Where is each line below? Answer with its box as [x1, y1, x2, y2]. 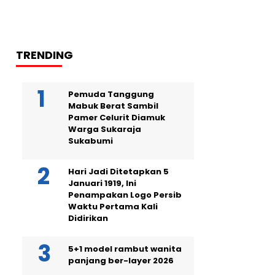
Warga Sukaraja [68, 123, 141, 135]
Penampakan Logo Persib [68, 189, 182, 201]
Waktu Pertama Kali [68, 201, 158, 212]
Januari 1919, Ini [68, 177, 136, 189]
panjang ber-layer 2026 [68, 255, 174, 266]
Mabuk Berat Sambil [68, 100, 158, 112]
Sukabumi [68, 135, 113, 147]
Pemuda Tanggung [68, 88, 154, 100]
